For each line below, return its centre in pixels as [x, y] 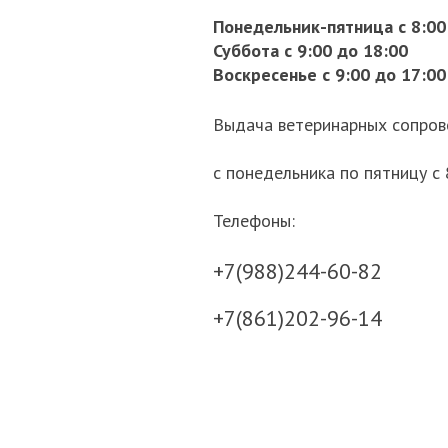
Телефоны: [256, 220]
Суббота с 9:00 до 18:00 [310, 50]
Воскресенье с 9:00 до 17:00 [329, 74]
